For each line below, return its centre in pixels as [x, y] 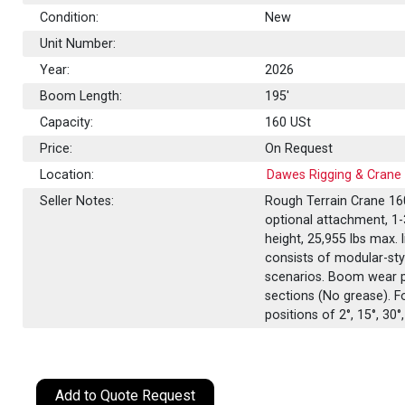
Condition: [70, 17]
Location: [67, 174]
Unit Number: [78, 43]
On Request [299, 148]
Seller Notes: [77, 201]
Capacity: [67, 122]
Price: [57, 148]
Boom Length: [81, 96]
